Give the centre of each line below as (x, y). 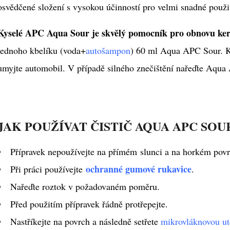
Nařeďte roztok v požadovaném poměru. (85, 187)
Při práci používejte (48, 169)
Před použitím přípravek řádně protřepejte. (89, 204)
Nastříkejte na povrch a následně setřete (85, 222)
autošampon (108, 51)
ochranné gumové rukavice (139, 169)
